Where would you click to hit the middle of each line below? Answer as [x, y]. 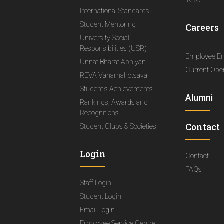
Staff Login [95, 183]
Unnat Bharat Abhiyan [113, 62]
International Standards [114, 11]
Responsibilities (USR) [113, 49]
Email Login [97, 210]
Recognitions [99, 113]
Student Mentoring [108, 25]
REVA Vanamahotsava [113, 76]
